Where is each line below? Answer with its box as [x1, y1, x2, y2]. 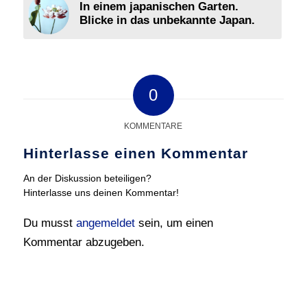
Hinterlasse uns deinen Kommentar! [23, 187, 179, 199]
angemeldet [75, 217, 135, 230]
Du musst [23, 217, 76, 230]
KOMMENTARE [124, 121, 183, 132]
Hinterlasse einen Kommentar [23, 145, 248, 162]
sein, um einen [134, 217, 213, 230]
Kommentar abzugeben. [23, 236, 145, 249]
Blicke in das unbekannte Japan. [79, 14, 255, 27]
